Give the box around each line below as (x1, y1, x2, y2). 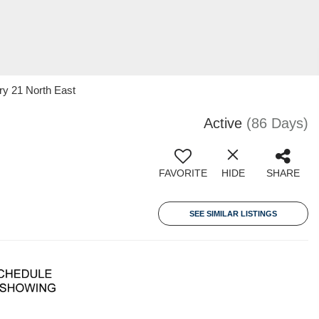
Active (204, 115, 242, 131)
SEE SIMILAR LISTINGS (189, 209, 277, 218)
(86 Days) (246, 115, 308, 131)
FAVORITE (159, 167, 207, 179)
